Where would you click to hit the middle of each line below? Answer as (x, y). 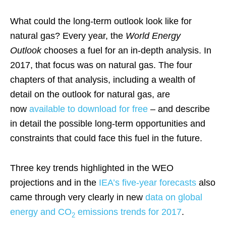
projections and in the (54, 183)
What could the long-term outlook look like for (101, 21)
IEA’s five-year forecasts (148, 183)
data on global (174, 197)
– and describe (179, 109)
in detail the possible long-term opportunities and (108, 124)
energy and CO (41, 212)
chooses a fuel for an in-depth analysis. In (128, 50)
